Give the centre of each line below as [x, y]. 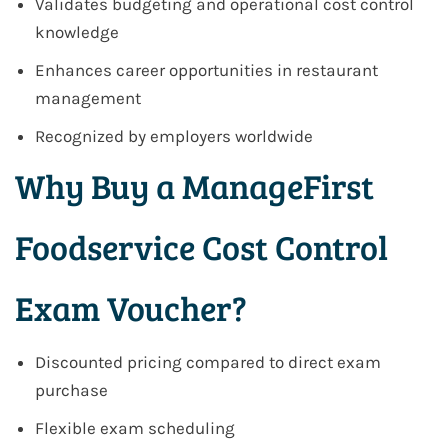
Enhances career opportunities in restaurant [206, 70]
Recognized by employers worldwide [174, 136]
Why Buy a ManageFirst [194, 186]
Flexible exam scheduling [135, 428]
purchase [71, 390]
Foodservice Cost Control [201, 247]
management [88, 98]
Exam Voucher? [131, 308]
